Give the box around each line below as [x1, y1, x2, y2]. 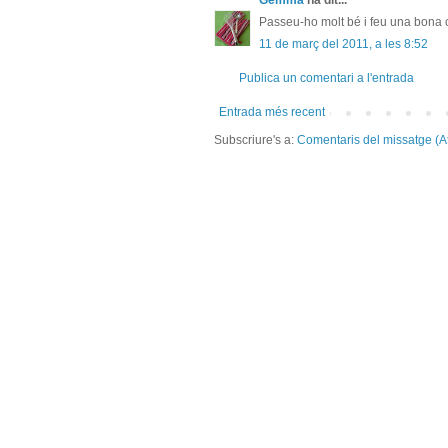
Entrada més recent [219, 105, 325, 120]
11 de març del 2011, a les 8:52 [259, 37, 428, 52]
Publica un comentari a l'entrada [239, 71, 414, 86]
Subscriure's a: [214, 133, 297, 148]
